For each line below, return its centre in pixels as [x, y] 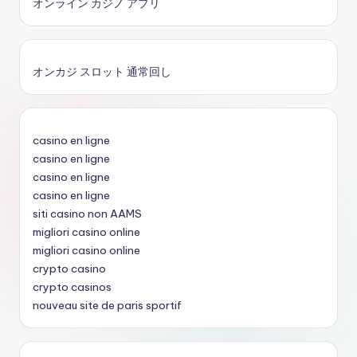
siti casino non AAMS [87, 213]
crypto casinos [72, 286]
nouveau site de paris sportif [107, 305]
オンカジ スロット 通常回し [102, 72]
